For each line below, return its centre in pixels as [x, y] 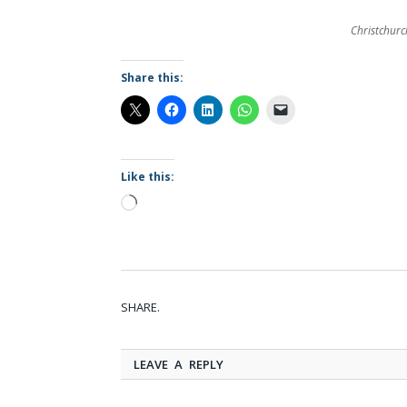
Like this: [148, 177]
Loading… [163, 205]
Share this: [152, 78]
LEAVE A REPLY [179, 365]
